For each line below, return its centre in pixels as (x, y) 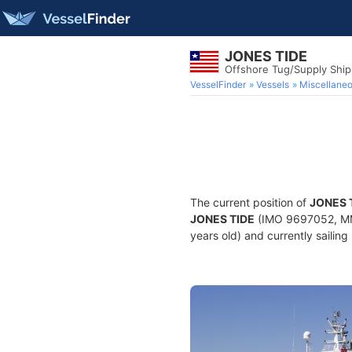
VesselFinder (218, 84)
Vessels (273, 84)
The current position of (250, 202)
